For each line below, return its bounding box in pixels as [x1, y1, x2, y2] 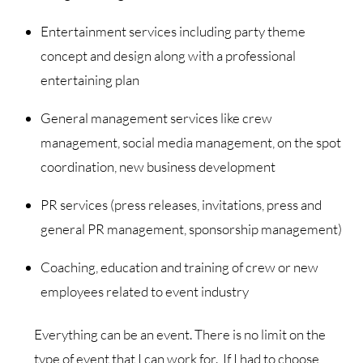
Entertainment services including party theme [40, 22, 305, 40]
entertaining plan [40, 70, 139, 88]
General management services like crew [40, 109, 272, 126]
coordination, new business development [40, 157, 275, 175]
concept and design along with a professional [40, 46, 296, 64]
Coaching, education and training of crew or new [40, 258, 318, 275]
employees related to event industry [40, 282, 249, 300]
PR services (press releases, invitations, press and [40, 195, 322, 213]
